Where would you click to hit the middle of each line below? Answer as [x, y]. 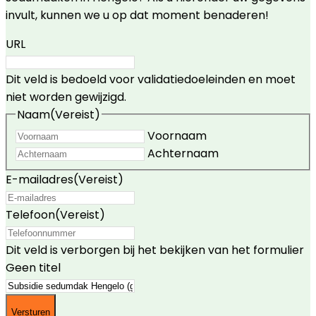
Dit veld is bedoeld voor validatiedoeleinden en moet [151, 79]
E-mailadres [39, 180]
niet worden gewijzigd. [66, 97]
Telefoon [30, 215]
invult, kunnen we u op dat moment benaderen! [137, 15]
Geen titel [33, 268]
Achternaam [183, 154]
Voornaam [177, 136]
